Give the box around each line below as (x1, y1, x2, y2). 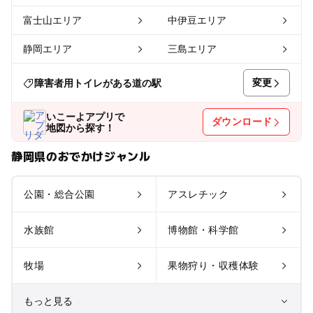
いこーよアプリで (46, 110, 125, 122)
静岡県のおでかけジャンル (10, 147, 151, 165)
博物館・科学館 (167, 224, 239, 236)
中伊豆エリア (167, 15, 226, 27)
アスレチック (167, 189, 229, 201)
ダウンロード (211, 116, 273, 128)
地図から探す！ (46, 122, 115, 133)
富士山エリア (22, 15, 82, 27)
